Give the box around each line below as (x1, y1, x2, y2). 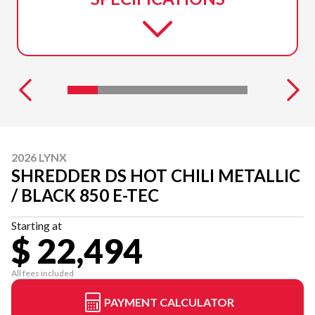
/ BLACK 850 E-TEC (11, 184, 159, 205)
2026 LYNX (11, 150, 67, 164)
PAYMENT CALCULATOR (103, 295, 234, 309)
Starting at (11, 218, 62, 232)
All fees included (11, 267, 74, 278)
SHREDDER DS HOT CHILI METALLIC (11, 165, 300, 186)
